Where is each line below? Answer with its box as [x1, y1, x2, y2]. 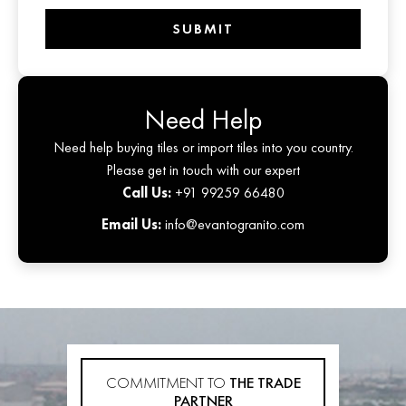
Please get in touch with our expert [106, 160, 300, 180]
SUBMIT [172, 19, 234, 39]
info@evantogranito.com [161, 215, 304, 235]
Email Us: [101, 215, 161, 235]
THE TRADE [228, 372, 301, 393]
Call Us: [121, 183, 171, 203]
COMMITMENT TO [105, 372, 229, 393]
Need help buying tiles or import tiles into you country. [53, 138, 353, 158]
